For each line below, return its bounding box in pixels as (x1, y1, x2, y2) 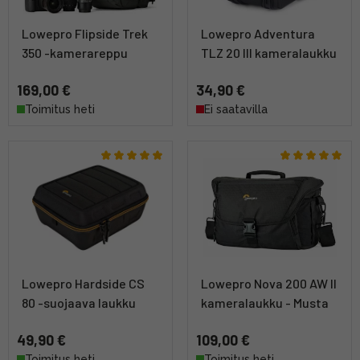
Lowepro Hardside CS (22, 276, 145, 292)
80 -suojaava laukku (22, 295, 136, 311)
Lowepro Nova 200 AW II (201, 276, 337, 292)
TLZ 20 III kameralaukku (201, 45, 337, 61)
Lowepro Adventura (201, 26, 315, 42)
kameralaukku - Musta (201, 295, 329, 311)
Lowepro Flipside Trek (22, 26, 148, 42)
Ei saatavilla (204, 103, 268, 117)
